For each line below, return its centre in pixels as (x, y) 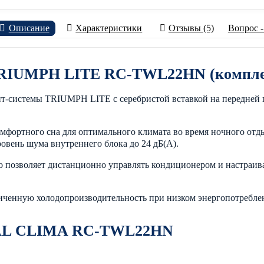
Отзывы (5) (191, 28)
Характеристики (109, 28)
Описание (29, 28)
